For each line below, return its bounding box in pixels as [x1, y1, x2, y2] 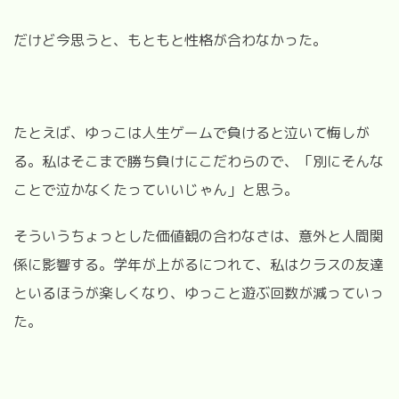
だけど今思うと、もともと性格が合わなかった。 [13, 29, 327, 50]
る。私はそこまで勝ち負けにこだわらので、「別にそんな [13, 151, 384, 171]
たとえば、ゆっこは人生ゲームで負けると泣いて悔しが [13, 122, 370, 142]
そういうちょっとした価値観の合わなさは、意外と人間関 [13, 225, 384, 246]
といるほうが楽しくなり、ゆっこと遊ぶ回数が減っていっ [13, 282, 384, 303]
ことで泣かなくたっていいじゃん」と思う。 [13, 179, 298, 199]
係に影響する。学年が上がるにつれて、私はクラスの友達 [13, 254, 384, 274]
